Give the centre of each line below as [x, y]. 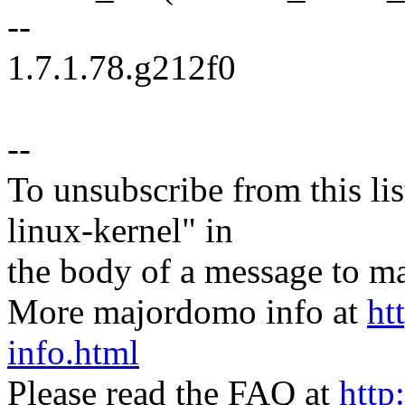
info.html [73, 353]
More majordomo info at [187, 312]
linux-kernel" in [120, 231]
